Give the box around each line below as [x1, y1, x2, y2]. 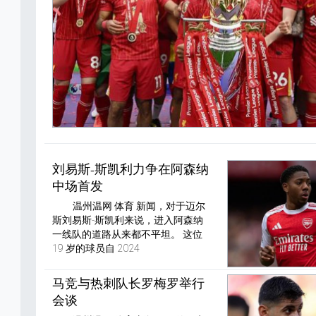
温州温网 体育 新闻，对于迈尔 [72, 200, 205, 212]
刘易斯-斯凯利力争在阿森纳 [51, 159, 209, 177]
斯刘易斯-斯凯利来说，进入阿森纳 [51, 214, 203, 226]
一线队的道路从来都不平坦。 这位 [51, 228, 202, 241]
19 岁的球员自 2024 [51, 242, 140, 255]
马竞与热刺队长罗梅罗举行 [51, 274, 205, 292]
